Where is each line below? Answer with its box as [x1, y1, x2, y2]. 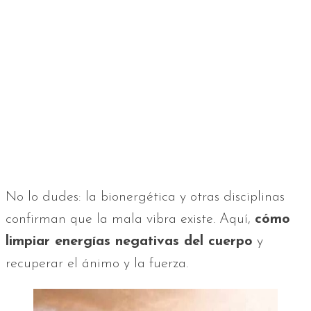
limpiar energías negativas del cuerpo [6, 235, 253, 249]
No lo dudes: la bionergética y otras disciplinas [6, 190, 285, 204]
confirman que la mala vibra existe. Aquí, [6, 212, 255, 226]
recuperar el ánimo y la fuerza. [6, 257, 188, 271]
